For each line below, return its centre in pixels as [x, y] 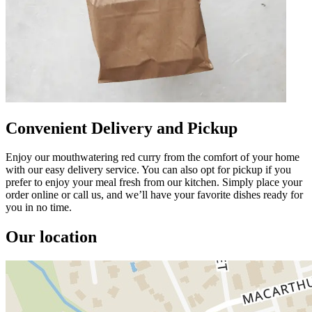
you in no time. [39, 208]
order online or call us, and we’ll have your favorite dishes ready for [154, 195]
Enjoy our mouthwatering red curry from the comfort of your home [153, 157]
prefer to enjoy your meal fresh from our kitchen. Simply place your [154, 182]
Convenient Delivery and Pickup [122, 128]
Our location [51, 237]
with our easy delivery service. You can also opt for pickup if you [148, 170]
